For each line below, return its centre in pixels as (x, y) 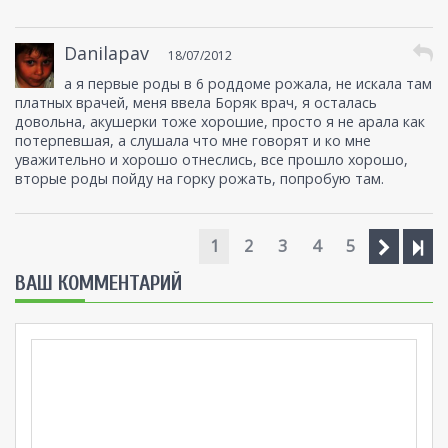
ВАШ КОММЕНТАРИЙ (98, 283)
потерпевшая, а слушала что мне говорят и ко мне (193, 141)
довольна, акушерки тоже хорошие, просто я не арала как (220, 122)
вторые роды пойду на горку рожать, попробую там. (199, 179)
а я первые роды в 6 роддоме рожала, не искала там (248, 84)
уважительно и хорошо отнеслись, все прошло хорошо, (211, 160)
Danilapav (107, 53)
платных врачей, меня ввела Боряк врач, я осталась (196, 103)
